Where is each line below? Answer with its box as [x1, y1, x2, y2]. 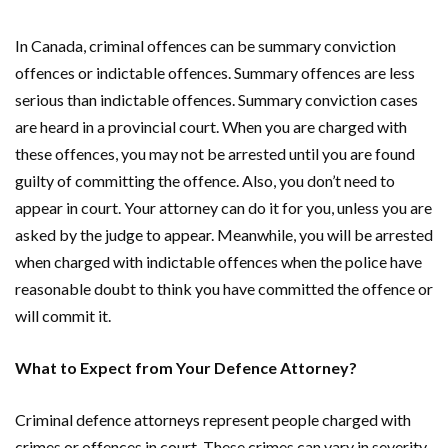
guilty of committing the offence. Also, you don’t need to [15, 170, 395, 190]
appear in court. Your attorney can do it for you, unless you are [15, 197, 432, 217]
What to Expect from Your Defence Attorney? [15, 357, 357, 377]
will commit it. [15, 305, 114, 325]
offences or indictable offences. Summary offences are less [15, 62, 415, 82]
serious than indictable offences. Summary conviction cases [15, 89, 418, 109]
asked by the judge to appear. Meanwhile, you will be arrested [15, 224, 433, 244]
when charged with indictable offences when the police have [15, 251, 422, 271]
